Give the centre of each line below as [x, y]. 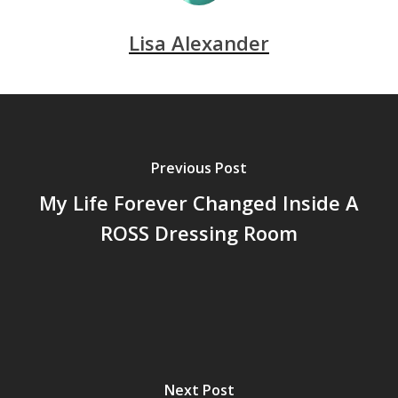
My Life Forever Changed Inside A [199, 202]
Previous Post [199, 167]
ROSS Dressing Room [199, 232]
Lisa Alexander [199, 43]
